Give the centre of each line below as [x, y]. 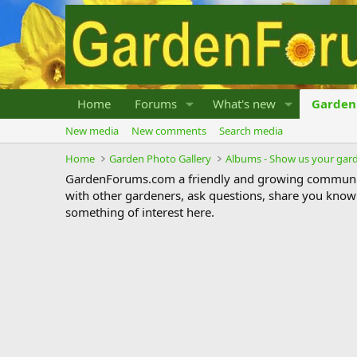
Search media [251, 131]
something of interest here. [140, 212]
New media [92, 131]
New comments [169, 131]
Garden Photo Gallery [161, 159]
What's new [244, 104]
